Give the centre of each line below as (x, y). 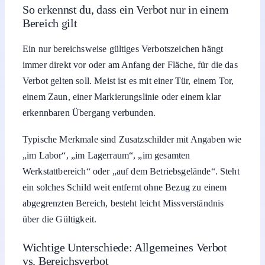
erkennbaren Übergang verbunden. (89, 112)
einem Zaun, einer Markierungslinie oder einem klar (122, 96)
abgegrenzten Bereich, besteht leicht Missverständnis (123, 203)
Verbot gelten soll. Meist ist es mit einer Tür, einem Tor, (128, 80)
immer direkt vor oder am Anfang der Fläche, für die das (130, 64)
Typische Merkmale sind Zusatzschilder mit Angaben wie (132, 140)
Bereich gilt (50, 23)
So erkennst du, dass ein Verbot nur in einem (126, 9)
